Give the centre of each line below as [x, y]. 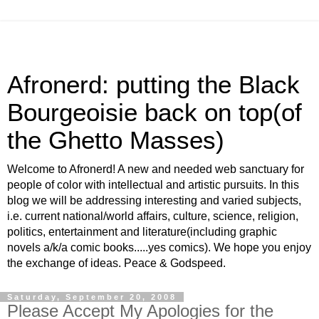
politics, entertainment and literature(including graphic [142, 232]
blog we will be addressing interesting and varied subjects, [154, 200]
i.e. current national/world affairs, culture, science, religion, [153, 216]
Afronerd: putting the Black [153, 85]
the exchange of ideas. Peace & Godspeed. [116, 263]
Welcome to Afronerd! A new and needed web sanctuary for [156, 169]
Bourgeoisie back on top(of [155, 113]
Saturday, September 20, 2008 [92, 297]
